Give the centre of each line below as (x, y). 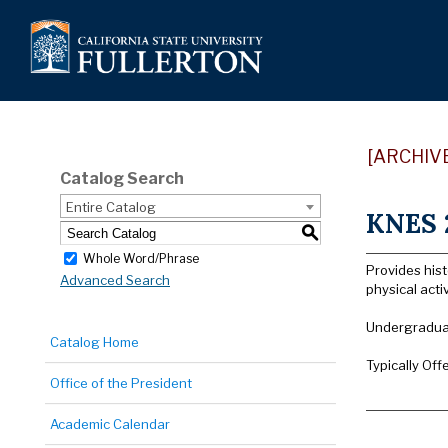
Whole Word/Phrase (141, 258)
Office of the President (121, 383)
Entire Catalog (111, 207)
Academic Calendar (110, 424)
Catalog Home (94, 342)
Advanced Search (115, 280)
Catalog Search (122, 178)
